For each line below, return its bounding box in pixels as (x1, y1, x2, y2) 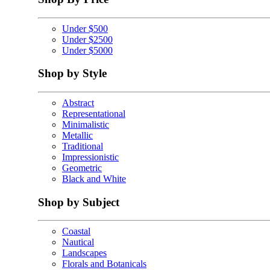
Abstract (62, 97, 94, 108)
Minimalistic (62, 119, 109, 130)
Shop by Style (38, 67, 107, 80)
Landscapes (62, 248, 107, 259)
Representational (62, 108, 125, 119)
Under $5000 (62, 45, 113, 55)
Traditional (62, 140, 103, 151)
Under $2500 (62, 34, 113, 45)
